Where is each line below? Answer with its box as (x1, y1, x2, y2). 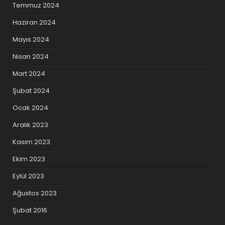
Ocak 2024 (13, 103, 49, 113)
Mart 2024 (13, 69, 46, 79)
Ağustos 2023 (13, 188, 57, 198)
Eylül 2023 (13, 171, 45, 181)
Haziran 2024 (13, 18, 56, 28)
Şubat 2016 (13, 205, 48, 215)
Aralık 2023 (13, 120, 49, 130)
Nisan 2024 (13, 52, 49, 62)
